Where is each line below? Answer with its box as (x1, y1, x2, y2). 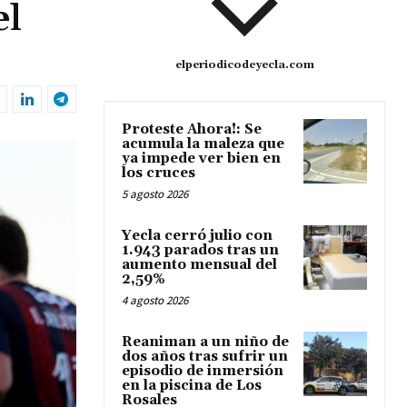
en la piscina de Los (122, 377, 262, 395)
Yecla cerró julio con (122, 227, 273, 245)
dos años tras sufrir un (122, 348, 288, 366)
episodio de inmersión (122, 362, 283, 381)
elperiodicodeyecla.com (174, 58, 314, 73)
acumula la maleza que (122, 135, 284, 154)
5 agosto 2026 (122, 186, 188, 203)
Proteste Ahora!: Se (122, 121, 262, 139)
